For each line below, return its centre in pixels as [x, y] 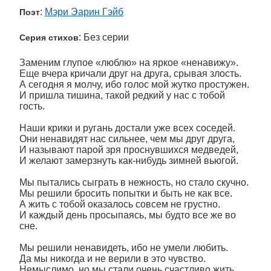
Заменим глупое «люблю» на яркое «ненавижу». [129, 63]
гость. [32, 106]
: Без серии [104, 37]
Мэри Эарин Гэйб [84, 12]
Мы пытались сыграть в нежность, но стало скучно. [134, 182]
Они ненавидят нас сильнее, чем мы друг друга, [127, 139]
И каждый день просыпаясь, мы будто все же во [128, 215]
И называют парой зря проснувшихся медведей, [129, 150]
